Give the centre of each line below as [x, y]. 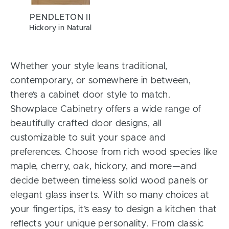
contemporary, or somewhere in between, [101, 81]
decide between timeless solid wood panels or [109, 181]
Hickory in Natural [61, 28]
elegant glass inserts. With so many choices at [110, 196]
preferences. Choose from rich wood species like [114, 153]
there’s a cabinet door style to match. [90, 95]
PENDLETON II [61, 18]
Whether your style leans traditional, [89, 67]
